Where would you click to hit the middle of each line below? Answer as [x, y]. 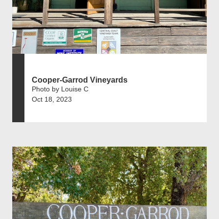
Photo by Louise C [60, 89]
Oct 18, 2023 [52, 99]
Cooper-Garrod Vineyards [80, 80]
